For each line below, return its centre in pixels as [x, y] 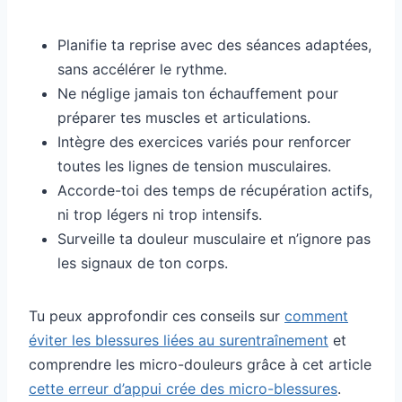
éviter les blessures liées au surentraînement [179, 341]
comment [316, 316]
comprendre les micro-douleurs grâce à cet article [200, 365]
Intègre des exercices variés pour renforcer [204, 142]
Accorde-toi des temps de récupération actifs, [215, 191]
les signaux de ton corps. [143, 263]
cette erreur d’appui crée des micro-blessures [183, 389]
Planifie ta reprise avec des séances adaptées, [214, 45]
